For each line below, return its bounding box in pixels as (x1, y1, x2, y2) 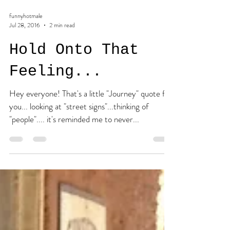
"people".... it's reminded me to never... (9, 154, 139, 166)
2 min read (49, 62, 75, 71)
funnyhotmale (9, 52, 43, 62)
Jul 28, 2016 (9, 62, 40, 71)
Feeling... (9, 104, 102, 121)
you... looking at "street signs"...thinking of (9, 141, 148, 154)
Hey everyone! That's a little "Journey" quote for (9, 128, 62, 141)
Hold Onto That (9, 82, 139, 100)
